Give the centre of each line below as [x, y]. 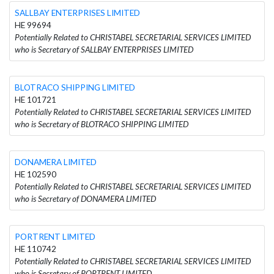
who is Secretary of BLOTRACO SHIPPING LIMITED [102, 124]
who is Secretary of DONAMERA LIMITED [85, 198]
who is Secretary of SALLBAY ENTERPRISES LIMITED [104, 49]
